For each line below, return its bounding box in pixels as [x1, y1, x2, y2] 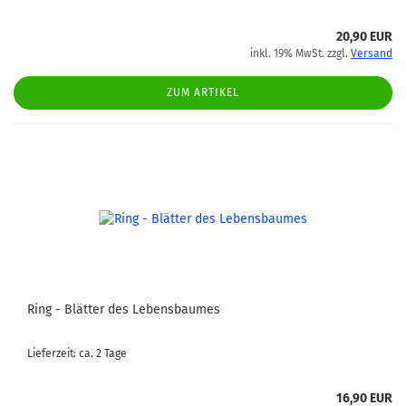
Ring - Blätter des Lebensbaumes [27, 302, 220, 317]
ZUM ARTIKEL [167, 86, 239, 99]
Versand [351, 47, 392, 60]
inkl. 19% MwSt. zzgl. [250, 47, 351, 60]
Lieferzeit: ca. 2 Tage [27, 347, 127, 360]
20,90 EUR [336, 29, 392, 44]
